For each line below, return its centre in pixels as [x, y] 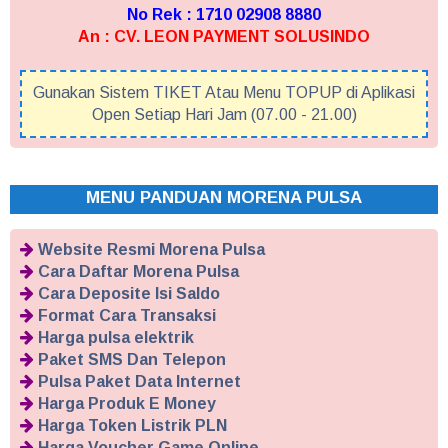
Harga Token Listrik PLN [132, 426]
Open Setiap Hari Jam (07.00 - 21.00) [224, 115]
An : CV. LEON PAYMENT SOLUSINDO [224, 37]
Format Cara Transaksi [127, 316]
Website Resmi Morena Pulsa [151, 250]
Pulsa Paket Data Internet [139, 382]
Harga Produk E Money [127, 404]
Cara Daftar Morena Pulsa [138, 272]
